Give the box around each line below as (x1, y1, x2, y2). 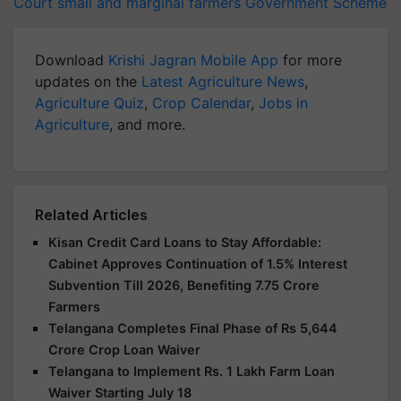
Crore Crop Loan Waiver (48, 341, 200, 357)
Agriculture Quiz (35, 93, 144, 112)
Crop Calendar (152, 93, 251, 112)
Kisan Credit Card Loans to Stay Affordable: (48, 234, 321, 250)
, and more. (109, 115, 185, 133)
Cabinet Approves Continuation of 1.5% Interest (48, 255, 347, 271)
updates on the (35, 72, 141, 90)
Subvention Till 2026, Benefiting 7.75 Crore (48, 277, 320, 293)
